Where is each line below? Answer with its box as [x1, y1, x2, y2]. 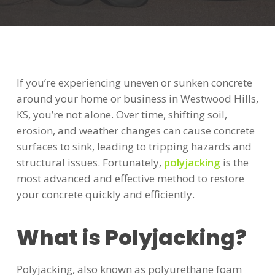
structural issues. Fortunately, [16, 155, 164, 169]
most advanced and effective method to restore [16, 171, 244, 185]
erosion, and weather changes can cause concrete [16, 123, 255, 137]
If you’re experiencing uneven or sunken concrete [16, 76, 252, 90]
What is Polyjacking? [16, 222, 247, 252]
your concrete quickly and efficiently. [16, 187, 195, 201]
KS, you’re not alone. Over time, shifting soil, [16, 107, 227, 122]
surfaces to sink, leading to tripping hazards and [16, 139, 252, 153]
